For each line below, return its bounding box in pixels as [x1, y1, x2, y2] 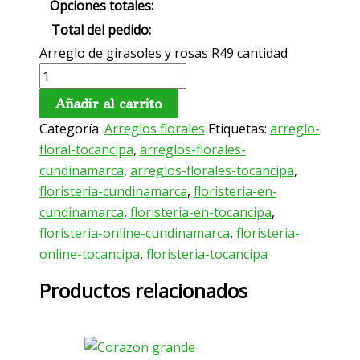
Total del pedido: [51, 21, 152, 39]
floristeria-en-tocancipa [129, 203, 272, 222]
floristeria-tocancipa [145, 245, 268, 264]
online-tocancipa [39, 245, 140, 264]
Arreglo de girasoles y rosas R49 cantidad [39, 44, 288, 63]
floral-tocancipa [39, 141, 133, 159]
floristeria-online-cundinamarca [39, 224, 230, 243]
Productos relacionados [39, 277, 247, 305]
